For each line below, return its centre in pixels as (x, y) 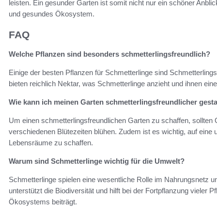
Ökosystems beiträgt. (43, 202)
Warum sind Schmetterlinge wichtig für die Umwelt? (97, 161)
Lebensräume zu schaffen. (51, 143)
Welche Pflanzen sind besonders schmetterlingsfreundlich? (109, 54)
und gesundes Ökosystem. (52, 14)
